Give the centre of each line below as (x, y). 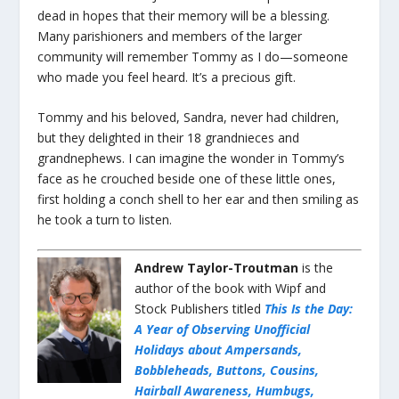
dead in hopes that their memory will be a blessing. (184, 15)
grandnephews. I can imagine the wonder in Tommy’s (191, 158)
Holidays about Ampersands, (219, 350)
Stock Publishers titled (200, 309)
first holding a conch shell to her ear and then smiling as (199, 199)
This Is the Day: (309, 309)
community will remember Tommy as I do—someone (193, 56)
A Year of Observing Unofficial (223, 330)
